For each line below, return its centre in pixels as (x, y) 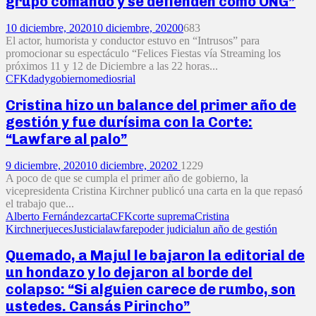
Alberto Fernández (47, 216)
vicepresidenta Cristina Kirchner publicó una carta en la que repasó (154, 190)
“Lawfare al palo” (67, 139)
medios (105, 78)
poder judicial (169, 229)
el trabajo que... (40, 203)
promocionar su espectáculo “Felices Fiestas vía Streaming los (143, 53)
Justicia (89, 229)
